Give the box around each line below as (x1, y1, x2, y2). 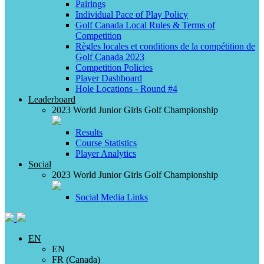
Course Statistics (75, 138, 137, 148)
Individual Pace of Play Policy (75, 9, 188, 19)
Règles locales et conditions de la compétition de (75, 41, 255, 51)
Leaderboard (28, 94, 75, 104)
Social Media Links (75, 192, 148, 202)
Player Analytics (75, 148, 136, 159)
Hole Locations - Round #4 (75, 84, 177, 94)
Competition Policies (75, 62, 153, 72)
